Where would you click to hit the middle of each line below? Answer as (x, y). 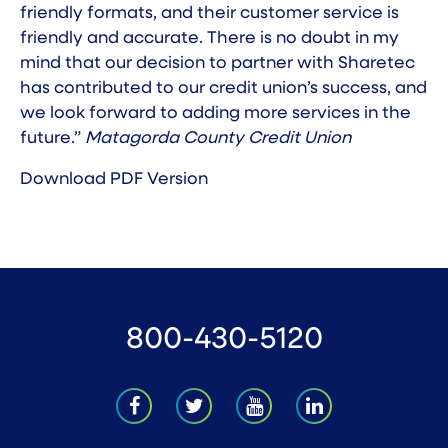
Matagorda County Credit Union (220, 139)
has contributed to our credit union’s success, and (223, 89)
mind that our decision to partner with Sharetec (217, 64)
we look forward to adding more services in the (215, 114)
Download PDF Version (114, 180)
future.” (52, 139)
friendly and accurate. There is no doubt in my (209, 39)
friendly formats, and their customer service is (209, 14)
